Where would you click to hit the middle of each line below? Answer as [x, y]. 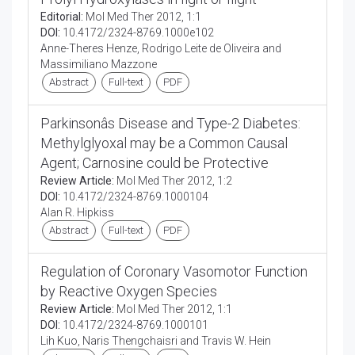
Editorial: [62, 17]
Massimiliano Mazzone [99, 64]
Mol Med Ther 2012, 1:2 [173, 181]
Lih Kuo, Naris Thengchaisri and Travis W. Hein [156, 341]
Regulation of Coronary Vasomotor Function [174, 271]
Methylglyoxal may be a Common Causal [164, 143]
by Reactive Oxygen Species [129, 291]
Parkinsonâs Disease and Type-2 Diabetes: [170, 123]
